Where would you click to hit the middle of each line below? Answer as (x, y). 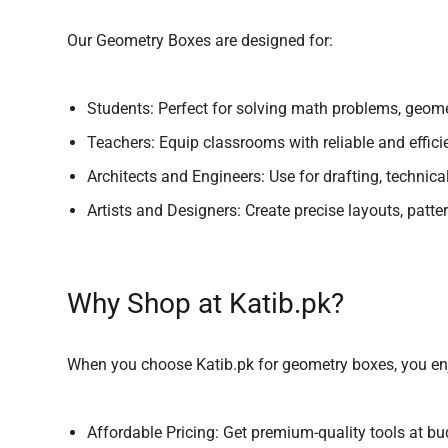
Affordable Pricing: (153, 432)
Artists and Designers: (164, 210)
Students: (121, 108)
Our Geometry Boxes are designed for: (200, 40)
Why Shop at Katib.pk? (206, 303)
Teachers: (121, 142)
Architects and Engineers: (176, 176)
